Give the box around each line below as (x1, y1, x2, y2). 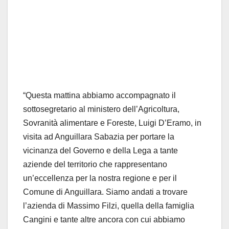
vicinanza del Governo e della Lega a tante (23, 146, 178, 155)
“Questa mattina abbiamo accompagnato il (23, 91, 176, 100)
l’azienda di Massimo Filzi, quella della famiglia (23, 201, 194, 211)
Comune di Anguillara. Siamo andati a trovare (23, 188, 188, 197)
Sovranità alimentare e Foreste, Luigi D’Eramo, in (23, 119, 201, 128)
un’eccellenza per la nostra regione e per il (23, 174, 177, 183)
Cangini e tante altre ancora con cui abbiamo (23, 215, 185, 224)
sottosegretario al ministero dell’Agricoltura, (23, 105, 179, 114)
